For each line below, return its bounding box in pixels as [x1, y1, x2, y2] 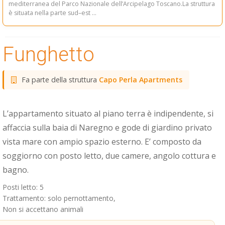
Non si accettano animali [3, 204, 83, 214]
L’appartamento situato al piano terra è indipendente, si [3, 107, 213, 119]
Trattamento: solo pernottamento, [3, 193, 116, 203]
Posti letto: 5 [3, 182, 44, 192]
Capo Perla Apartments [99, 74, 182, 84]
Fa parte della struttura [20, 74, 99, 84]
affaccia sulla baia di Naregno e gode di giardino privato [3, 122, 212, 133]
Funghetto [3, 42, 94, 66]
